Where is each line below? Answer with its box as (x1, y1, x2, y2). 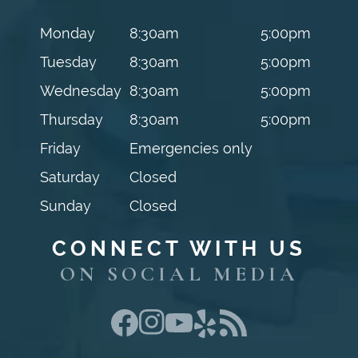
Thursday (39, 110, 103, 128)
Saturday (39, 168, 100, 185)
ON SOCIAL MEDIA (59, 261, 299, 286)
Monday (39, 24, 95, 42)
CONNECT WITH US (52, 236, 306, 261)
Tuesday (39, 53, 97, 70)
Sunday (39, 197, 91, 214)
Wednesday (39, 82, 121, 99)
